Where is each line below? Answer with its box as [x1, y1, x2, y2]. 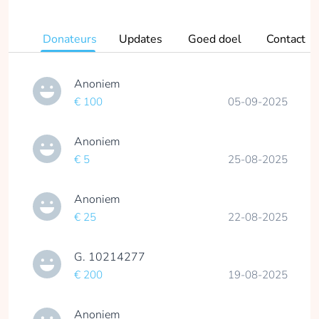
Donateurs [43, 31, 97, 47]
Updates [118, 31, 162, 47]
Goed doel [188, 31, 241, 47]
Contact [266, 31, 305, 47]
